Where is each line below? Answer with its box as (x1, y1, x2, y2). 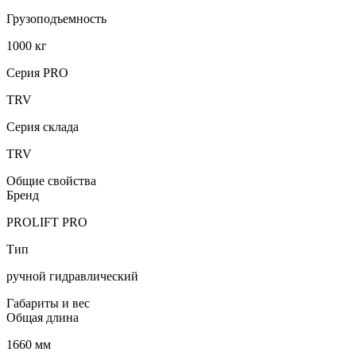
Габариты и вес (6, 296, 90, 310)
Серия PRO (6, 65, 68, 79)
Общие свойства (6, 173, 96, 188)
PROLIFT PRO (6, 215, 87, 229)
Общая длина (6, 310, 79, 324)
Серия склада (6, 119, 79, 133)
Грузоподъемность (6, 11, 106, 25)
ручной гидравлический (6, 269, 138, 283)
